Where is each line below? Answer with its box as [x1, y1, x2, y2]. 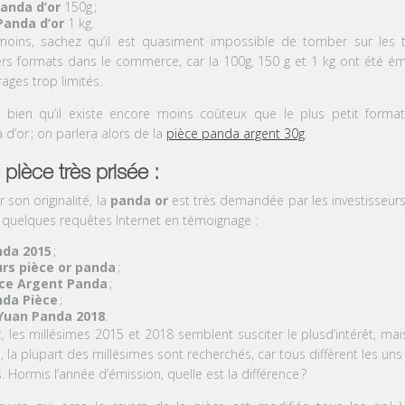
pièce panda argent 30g [165, 124, 305, 142]
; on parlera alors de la [30, 124, 166, 142]
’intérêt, [334, 325, 381, 343]
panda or [109, 191, 168, 209]
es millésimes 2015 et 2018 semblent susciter [11, 325, 287, 343]
